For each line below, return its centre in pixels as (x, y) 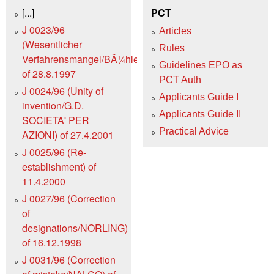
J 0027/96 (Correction (69, 199)
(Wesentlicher (52, 45)
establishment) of (59, 167)
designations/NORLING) (75, 228)
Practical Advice (194, 131)
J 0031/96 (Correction (69, 260)
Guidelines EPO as (201, 65)
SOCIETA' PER (56, 120)
